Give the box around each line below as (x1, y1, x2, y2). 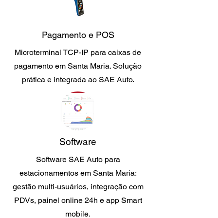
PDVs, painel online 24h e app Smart (14, 196, 142, 205)
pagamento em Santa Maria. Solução (14, 61, 142, 71)
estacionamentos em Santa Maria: (19, 168, 137, 178)
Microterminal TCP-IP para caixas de (15, 48, 141, 57)
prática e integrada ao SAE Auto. (21, 75, 134, 84)
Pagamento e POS (41, 30, 114, 40)
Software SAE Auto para (36, 155, 120, 164)
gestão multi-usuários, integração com (12, 182, 144, 191)
